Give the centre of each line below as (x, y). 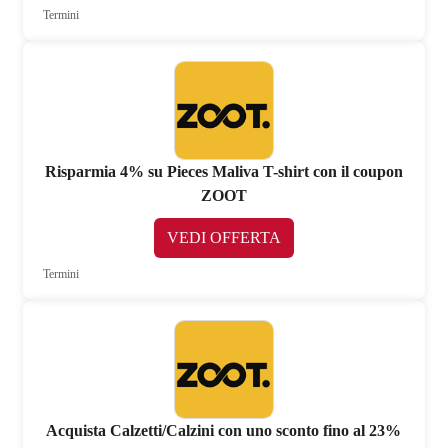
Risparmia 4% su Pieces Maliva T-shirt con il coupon (223, 171)
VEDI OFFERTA (223, 237)
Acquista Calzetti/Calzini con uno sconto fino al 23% (224, 430)
